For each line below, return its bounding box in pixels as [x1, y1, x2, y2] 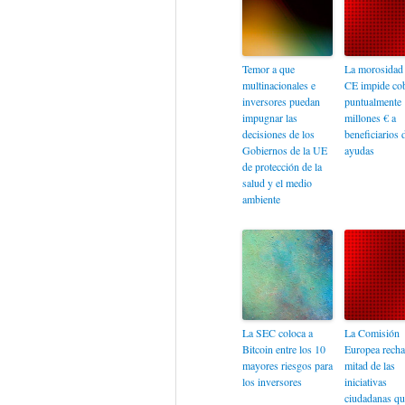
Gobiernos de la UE [241, 143, 327, 157]
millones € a [344, 110, 396, 125]
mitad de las [344, 358, 395, 372]
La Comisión [344, 325, 400, 340]
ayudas [344, 143, 374, 157]
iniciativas [344, 374, 387, 389]
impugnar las [241, 110, 297, 125]
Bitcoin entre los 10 [241, 342, 325, 356]
